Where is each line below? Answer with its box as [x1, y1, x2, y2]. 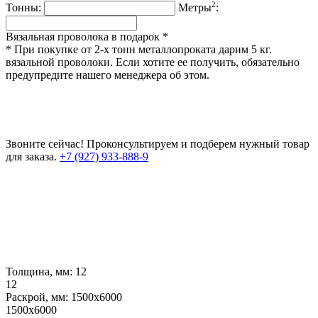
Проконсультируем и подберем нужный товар [87, 138, 309, 150]
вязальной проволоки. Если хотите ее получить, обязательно [6, 56, 300, 69]
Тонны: [6, 1, 41, 14]
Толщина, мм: [6, 265, 75, 278]
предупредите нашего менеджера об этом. [6, 69, 209, 82]
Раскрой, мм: [6, 291, 71, 304]
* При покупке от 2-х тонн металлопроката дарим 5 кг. [6, 43, 272, 56]
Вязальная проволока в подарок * [6, 31, 168, 43]
